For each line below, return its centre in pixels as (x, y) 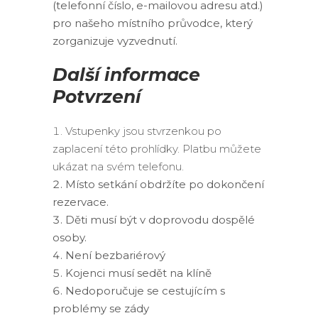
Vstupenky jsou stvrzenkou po (143, 131)
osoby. (70, 237)
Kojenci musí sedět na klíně (138, 273)
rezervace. (81, 202)
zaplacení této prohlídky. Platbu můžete (157, 149)
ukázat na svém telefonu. (118, 166)
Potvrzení (97, 97)
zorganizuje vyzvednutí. (115, 41)
